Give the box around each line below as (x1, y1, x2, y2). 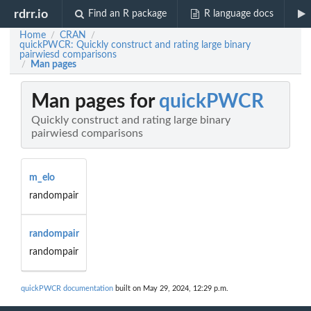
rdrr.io (14, 8, 49, 20)
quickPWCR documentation (21, 285, 113, 293)
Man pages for (31, 92, 159, 112)
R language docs (203, 9, 274, 19)
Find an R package (88, 9, 167, 19)
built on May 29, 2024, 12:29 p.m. (113, 285, 228, 293)
